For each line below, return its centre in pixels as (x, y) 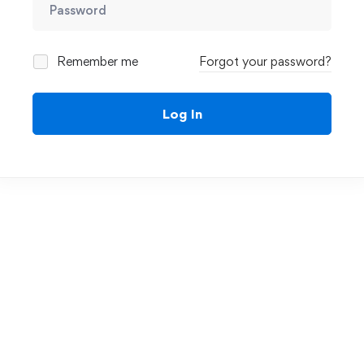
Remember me (96, 61)
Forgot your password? (265, 61)
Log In (182, 114)
